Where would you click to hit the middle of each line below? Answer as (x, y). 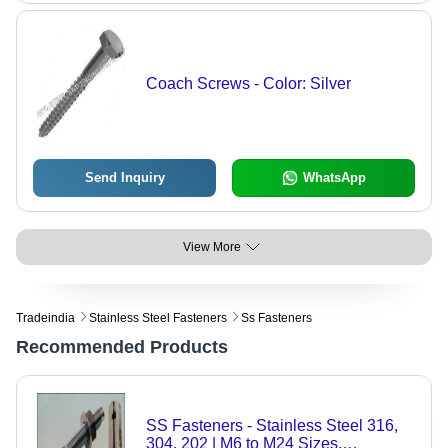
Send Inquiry (124, 177)
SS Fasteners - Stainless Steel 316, (271, 425)
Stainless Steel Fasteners (158, 317)
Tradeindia (45, 317)
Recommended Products (122, 346)
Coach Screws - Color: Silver (248, 83)
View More (212, 246)
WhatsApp (334, 177)
